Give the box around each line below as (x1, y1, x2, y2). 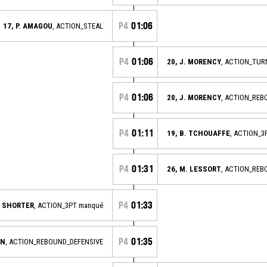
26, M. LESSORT (167, 164, 221, 173)
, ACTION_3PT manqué (34, 200, 103, 210)
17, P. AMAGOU (3, 21, 52, 30)
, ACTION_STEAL (52, 21, 103, 30)
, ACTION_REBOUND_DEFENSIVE (5, 237, 103, 246)
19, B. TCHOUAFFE (167, 128, 230, 138)
